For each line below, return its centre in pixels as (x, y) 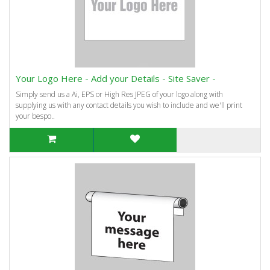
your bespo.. (35, 116)
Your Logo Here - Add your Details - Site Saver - (116, 78)
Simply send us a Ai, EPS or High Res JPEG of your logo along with (119, 94)
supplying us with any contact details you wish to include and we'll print (129, 105)
